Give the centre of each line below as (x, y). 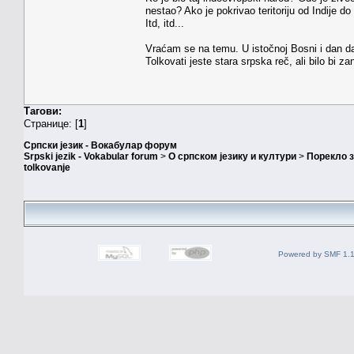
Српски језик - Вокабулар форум (100, 146)
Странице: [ (51, 123)
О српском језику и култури (232, 157)
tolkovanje (47, 168)
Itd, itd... (165, 23)
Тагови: (43, 111)
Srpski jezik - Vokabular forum (91, 157)
